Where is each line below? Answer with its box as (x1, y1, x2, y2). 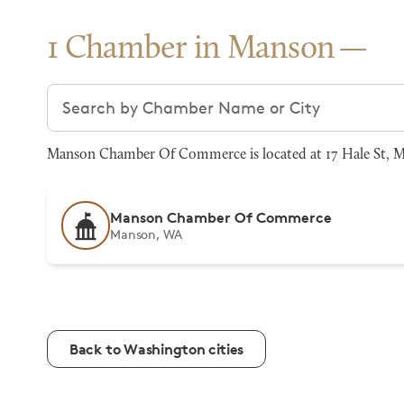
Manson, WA (110, 226, 182, 242)
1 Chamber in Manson (47, 33, 335, 66)
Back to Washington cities (69, 340, 243, 358)
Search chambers (46, 85, 180, 105)
